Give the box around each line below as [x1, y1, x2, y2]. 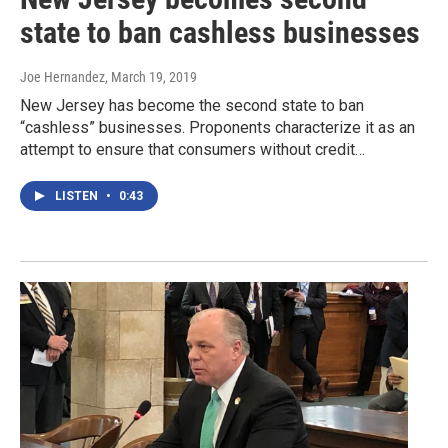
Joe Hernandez [20, 69, 105, 86]
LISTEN [55, 189, 101, 204]
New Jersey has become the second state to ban [20, 96, 364, 116]
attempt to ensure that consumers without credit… [20, 140, 365, 160]
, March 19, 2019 [105, 69, 197, 86]
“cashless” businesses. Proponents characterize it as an [20, 118, 415, 138]
